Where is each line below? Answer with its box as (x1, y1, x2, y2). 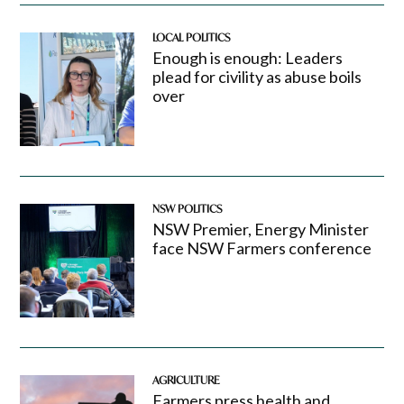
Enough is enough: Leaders (151, 47, 343, 68)
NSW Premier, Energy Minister (151, 219, 369, 240)
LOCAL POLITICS (151, 30, 230, 44)
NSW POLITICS (151, 202, 222, 216)
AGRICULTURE (151, 373, 219, 388)
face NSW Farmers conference (151, 238, 372, 259)
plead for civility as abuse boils (151, 66, 362, 87)
